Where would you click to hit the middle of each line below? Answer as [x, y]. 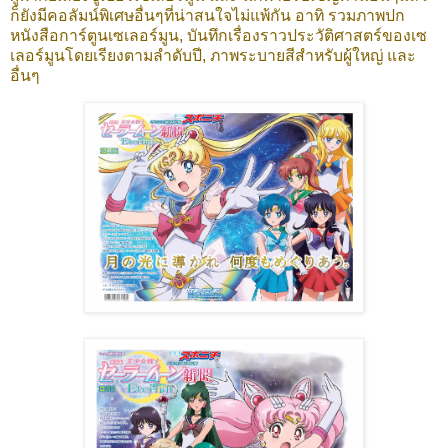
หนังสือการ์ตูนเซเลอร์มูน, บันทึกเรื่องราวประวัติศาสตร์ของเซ [218, 35]
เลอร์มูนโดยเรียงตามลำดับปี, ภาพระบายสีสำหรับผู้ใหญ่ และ [213, 55]
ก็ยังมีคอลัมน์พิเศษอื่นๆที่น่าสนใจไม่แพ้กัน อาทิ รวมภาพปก [207, 15]
